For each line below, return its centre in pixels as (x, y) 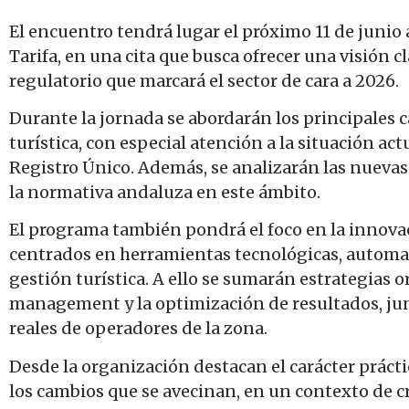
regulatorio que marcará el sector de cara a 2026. (204, 80)
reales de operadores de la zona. (138, 329)
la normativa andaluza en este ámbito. (165, 193)
